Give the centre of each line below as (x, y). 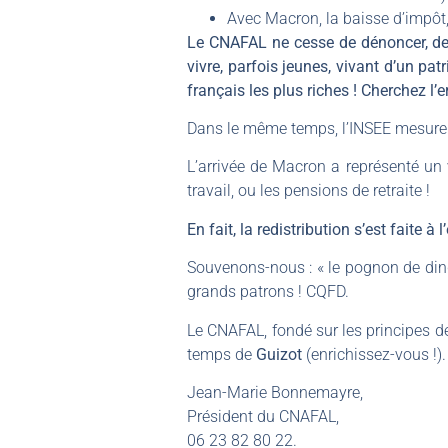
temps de (221, 354)
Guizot (279, 354)
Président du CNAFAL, (263, 417)
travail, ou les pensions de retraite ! (308, 191)
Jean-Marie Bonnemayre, (275, 393)
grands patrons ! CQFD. (268, 292)
